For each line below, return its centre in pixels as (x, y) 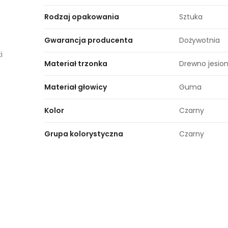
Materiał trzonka (76, 63)
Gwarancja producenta (89, 40)
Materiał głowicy (76, 87)
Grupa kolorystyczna (84, 134)
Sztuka (191, 17)
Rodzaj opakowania (82, 17)
